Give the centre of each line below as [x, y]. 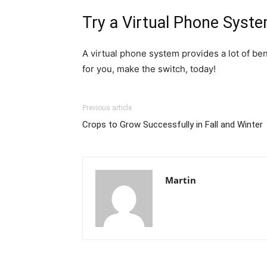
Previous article [107, 108]
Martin [181, 180]
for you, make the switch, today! [149, 69]
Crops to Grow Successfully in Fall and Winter [173, 124]
